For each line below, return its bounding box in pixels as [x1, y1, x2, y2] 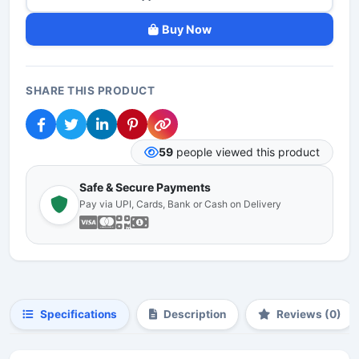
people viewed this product [173, 145, 320, 159]
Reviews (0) [276, 308, 341, 321]
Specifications [40, 308, 117, 321]
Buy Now [161, 22, 212, 36]
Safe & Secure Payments [79, 180, 211, 194]
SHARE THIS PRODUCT [26, 84, 155, 97]
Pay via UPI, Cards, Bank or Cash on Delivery [79, 198, 281, 210]
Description [163, 308, 226, 321]
